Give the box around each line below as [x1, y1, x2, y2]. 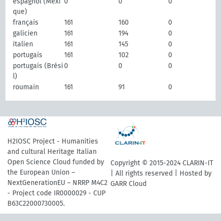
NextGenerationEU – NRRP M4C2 [7, 179, 108, 187]
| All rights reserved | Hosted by [110, 169, 212, 178]
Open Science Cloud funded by [7, 158, 104, 166]
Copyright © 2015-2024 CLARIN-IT [110, 158, 213, 167]
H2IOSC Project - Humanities [7, 137, 98, 146]
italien [13, 40, 34, 48]
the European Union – [7, 168, 75, 177]
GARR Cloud [110, 179, 147, 188]
